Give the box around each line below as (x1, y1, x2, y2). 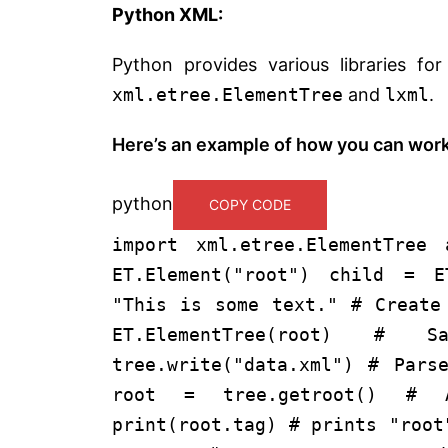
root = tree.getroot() (112, 383, 406, 405)
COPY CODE (209, 195, 291, 213)
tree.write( (112, 353, 233, 375)
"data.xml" (233, 353, 343, 375)
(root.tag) (167, 413, 289, 435)
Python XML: (112, 3, 223, 25)
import (112, 233, 178, 255)
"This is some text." (112, 293, 338, 315)
